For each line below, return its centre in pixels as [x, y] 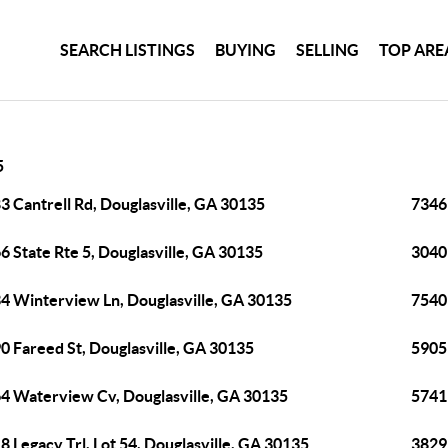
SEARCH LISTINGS [128, 49]
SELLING [328, 49]
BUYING [246, 49]
